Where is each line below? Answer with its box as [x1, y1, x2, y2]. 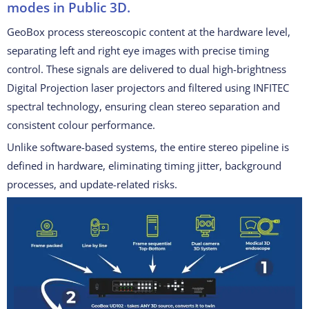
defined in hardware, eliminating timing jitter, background [7, 159, 281, 172]
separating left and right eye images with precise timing [7, 43, 269, 57]
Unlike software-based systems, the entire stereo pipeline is [7, 140, 289, 154]
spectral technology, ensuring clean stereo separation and [7, 99, 280, 113]
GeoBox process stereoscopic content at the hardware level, [7, 25, 290, 39]
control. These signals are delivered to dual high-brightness [7, 62, 286, 76]
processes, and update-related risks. [7, 177, 177, 191]
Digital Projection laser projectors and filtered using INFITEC [7, 81, 289, 94]
